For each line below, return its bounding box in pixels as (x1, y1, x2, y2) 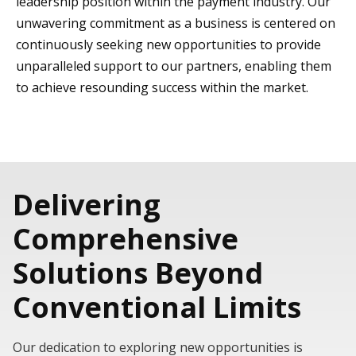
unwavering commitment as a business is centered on (16, 14, 335, 32)
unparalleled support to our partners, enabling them (16, 57, 331, 75)
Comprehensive (13, 219, 238, 258)
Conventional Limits (13, 288, 301, 327)
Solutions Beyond (13, 253, 263, 292)
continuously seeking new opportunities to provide (16, 36, 321, 53)
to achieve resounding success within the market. (16, 79, 308, 96)
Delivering (13, 185, 161, 224)
